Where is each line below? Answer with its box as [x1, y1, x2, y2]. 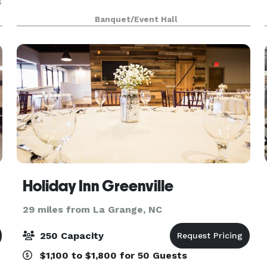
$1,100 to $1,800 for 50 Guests [36, 250, 187, 261]
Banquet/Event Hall [95, 15, 178, 24]
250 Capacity [36, 230, 104, 241]
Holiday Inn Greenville [22, 177, 173, 195]
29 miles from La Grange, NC [22, 204, 162, 215]
